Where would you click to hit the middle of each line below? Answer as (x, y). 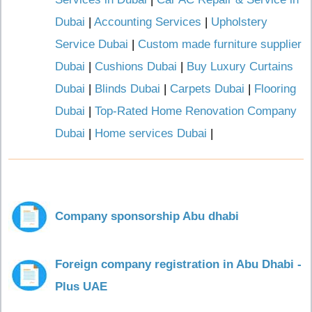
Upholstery (239, 22)
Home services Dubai (151, 133)
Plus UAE (81, 287)
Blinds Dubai (127, 89)
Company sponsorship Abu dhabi (147, 216)
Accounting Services (148, 22)
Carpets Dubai (207, 89)
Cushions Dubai (136, 67)
